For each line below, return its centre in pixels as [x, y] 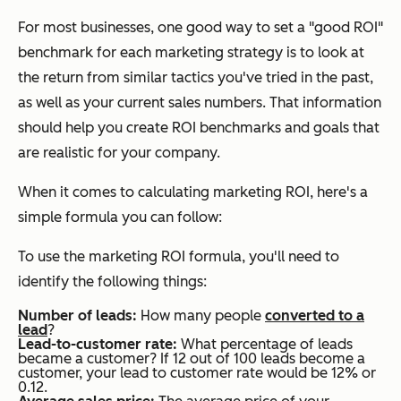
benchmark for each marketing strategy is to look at [191, 52]
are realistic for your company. [119, 152]
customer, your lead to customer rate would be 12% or [197, 372]
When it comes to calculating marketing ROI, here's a [193, 192]
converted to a [315, 315]
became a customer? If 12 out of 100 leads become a [192, 358]
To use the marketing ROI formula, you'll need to [179, 256]
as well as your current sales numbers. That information [200, 102]
